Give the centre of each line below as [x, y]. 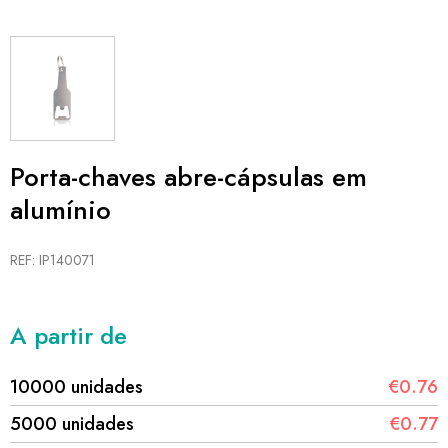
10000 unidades [76, 387]
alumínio [60, 210]
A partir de [68, 335]
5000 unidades [72, 424]
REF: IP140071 [52, 260]
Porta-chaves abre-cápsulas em [188, 177]
